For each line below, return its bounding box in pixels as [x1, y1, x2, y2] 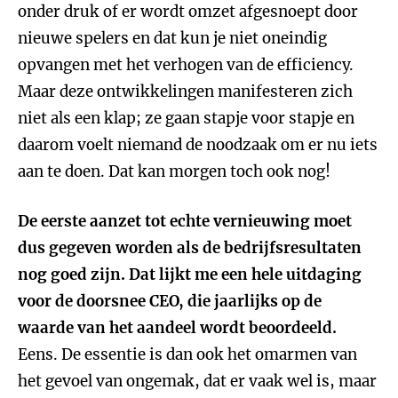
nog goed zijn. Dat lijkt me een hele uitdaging [18, 265, 362, 284]
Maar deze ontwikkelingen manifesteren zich [18, 82, 353, 101]
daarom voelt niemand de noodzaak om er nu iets [18, 135, 378, 155]
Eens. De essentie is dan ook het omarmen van [18, 345, 357, 364]
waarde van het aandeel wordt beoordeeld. [18, 318, 337, 338]
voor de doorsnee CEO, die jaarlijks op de [18, 291, 322, 311]
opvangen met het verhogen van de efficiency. [18, 55, 354, 75]
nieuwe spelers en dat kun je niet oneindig [18, 28, 327, 48]
